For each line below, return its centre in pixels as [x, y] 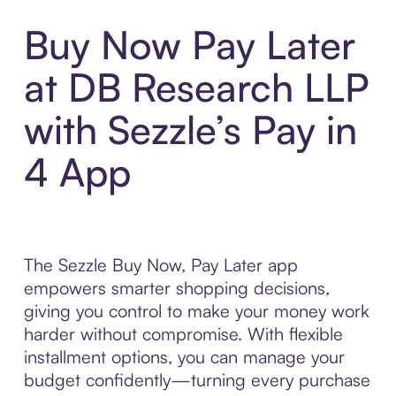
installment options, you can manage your [184, 357]
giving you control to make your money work [196, 311]
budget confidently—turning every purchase [197, 380]
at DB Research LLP [196, 88]
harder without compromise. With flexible [183, 334]
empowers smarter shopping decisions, [176, 288]
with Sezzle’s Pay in [190, 130]
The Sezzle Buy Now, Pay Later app [160, 265]
